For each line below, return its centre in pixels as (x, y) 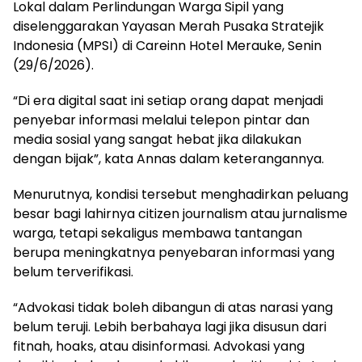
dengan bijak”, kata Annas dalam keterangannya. (168, 158)
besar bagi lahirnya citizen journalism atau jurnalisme (180, 213)
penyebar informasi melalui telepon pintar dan (161, 120)
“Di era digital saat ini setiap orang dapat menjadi (168, 100)
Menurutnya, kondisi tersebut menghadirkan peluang (181, 194)
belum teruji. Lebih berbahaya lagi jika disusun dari (170, 326)
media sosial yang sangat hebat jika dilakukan (157, 139)
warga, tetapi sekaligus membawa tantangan (158, 233)
